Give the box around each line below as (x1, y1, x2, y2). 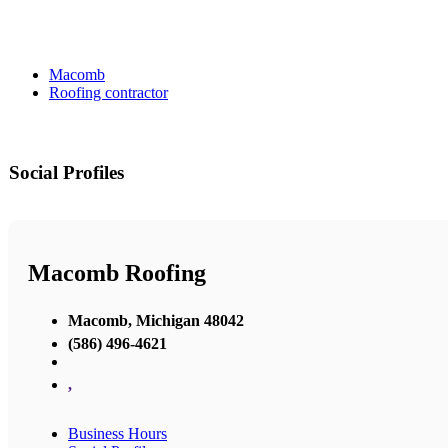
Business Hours (68, 424, 167, 442)
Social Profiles (9, 162, 124, 184)
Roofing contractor (49, 84, 168, 102)
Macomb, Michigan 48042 (68, 311, 244, 329)
